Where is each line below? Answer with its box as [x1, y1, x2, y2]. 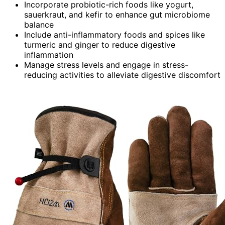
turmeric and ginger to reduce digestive [24, 40, 175, 50]
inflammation [24, 50, 73, 60]
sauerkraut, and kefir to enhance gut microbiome [24, 10, 210, 20]
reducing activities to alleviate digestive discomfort [24, 70, 220, 80]
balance [24, 20, 54, 30]
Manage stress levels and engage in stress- [24, 60, 188, 70]
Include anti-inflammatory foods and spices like [24, 30, 205, 40]
